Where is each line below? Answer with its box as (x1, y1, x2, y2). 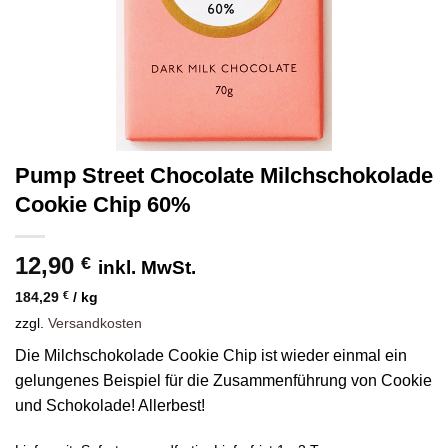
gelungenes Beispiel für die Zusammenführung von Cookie (15, 372, 432, 390)
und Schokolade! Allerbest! (15, 397, 205, 415)
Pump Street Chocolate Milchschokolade (15, 163, 433, 189)
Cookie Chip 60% (15, 192, 191, 218)
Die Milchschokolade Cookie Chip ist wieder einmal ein (15, 347, 407, 365)
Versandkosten (48, 315, 142, 332)
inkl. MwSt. (98, 257, 196, 279)
